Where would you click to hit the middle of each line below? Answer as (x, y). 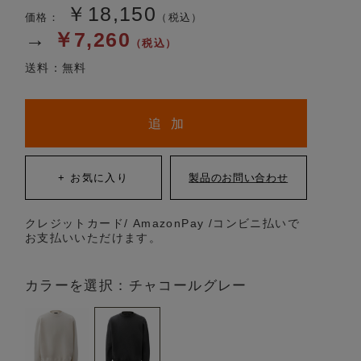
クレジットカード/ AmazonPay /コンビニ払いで (162, 223)
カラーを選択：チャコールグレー (136, 286)
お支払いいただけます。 (93, 238)
